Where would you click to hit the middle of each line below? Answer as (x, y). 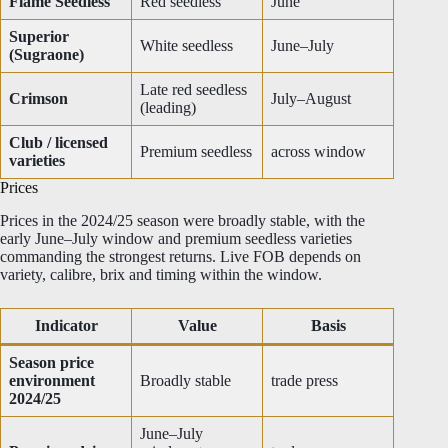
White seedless (186, 45)
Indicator (66, 325)
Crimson (38, 98)
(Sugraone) (46, 54)
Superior (39, 36)
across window (318, 151)
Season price (51, 362)
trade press (304, 380)
